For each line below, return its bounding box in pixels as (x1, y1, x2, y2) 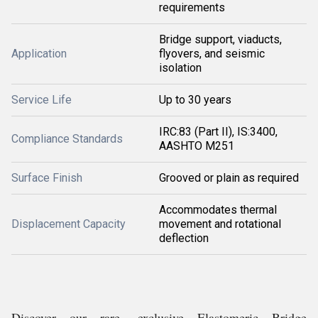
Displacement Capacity (11, 217, 126, 231)
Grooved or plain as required (159, 171, 299, 185)
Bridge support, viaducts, (159, 33, 282, 46)
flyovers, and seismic (159, 47, 265, 60)
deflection (159, 231, 209, 245)
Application (11, 47, 67, 60)
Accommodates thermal (159, 203, 277, 216)
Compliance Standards (11, 132, 123, 146)
